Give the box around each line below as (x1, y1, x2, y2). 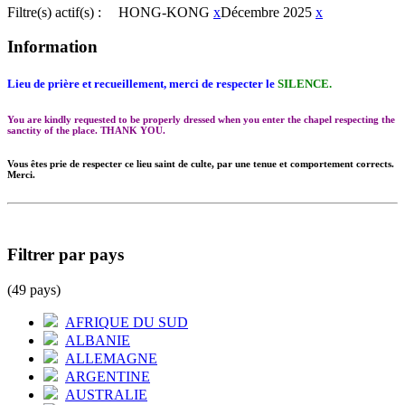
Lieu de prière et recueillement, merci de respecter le (7, 77, 278, 91)
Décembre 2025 (221, 4, 312, 20)
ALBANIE (65, 332, 130, 348)
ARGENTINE (65, 368, 150, 384)
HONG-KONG (118, 4, 210, 20)
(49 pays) (7, 281, 61, 297)
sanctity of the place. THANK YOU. (7, 125, 165, 137)
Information (7, 37, 98, 57)
